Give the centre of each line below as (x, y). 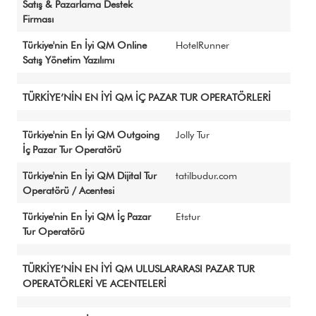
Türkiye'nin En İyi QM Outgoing (91, 134)
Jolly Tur (193, 134)
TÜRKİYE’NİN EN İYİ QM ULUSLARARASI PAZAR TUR (139, 268)
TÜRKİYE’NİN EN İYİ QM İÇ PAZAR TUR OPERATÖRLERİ (147, 97)
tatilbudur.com (206, 175)
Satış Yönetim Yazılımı (68, 60)
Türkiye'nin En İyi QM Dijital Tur (90, 175)
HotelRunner (202, 45)
